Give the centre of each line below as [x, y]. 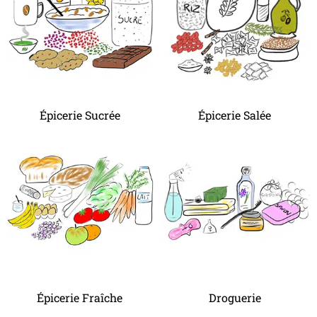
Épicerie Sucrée [81, 115]
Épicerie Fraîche [81, 298]
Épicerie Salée [236, 115]
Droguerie [236, 298]
